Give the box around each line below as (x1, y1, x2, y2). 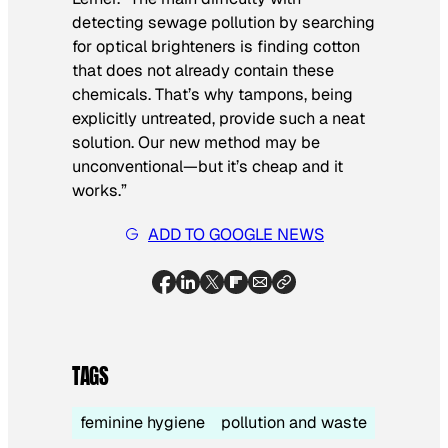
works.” (72, 179, 127, 201)
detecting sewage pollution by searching (72, 11, 375, 33)
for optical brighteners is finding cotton (72, 35, 360, 57)
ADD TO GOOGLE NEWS (148, 223, 324, 245)
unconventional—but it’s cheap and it (72, 155, 343, 177)
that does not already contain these (72, 59, 334, 81)
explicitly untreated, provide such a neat (72, 107, 365, 129)
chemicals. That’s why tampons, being (72, 83, 353, 105)
